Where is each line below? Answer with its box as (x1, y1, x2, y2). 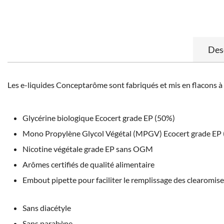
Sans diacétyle (22, 202, 71, 212)
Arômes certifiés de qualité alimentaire (22, 159, 154, 169)
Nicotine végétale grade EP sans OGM (22, 143, 153, 153)
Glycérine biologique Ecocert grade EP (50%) (22, 112, 175, 122)
